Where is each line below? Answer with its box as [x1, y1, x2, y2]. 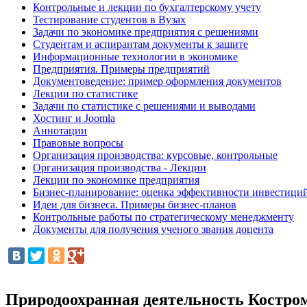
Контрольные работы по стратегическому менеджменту [33, 211, 294, 223]
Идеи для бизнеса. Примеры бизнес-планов [33, 199, 236, 210]
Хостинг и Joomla [33, 112, 115, 124]
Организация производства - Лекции [33, 162, 206, 173]
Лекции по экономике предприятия [33, 174, 199, 186]
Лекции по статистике [33, 88, 138, 99]
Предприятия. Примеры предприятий [33, 63, 210, 75]
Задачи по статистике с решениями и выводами [33, 100, 256, 112]
